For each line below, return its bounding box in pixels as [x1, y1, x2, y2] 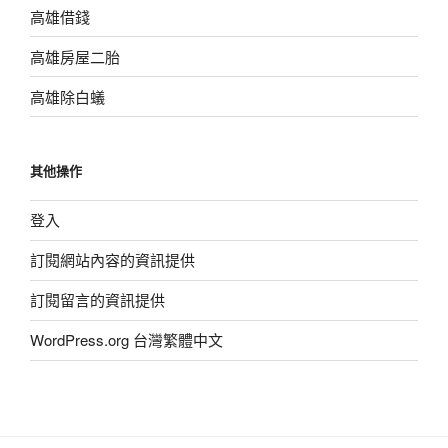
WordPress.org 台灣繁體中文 [30, 329, 223, 351]
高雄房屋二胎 [30, 45, 120, 67]
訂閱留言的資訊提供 [30, 289, 165, 311]
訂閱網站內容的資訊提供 [30, 249, 195, 271]
